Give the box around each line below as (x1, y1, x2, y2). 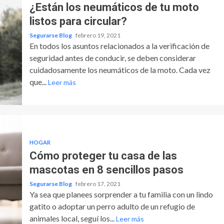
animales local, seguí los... (29, 213, 116, 223)
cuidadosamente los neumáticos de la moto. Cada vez (29, 64, 210, 74)
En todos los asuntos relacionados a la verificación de (29, 40, 209, 50)
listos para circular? (29, 14, 127, 27)
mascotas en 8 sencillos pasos (29, 163, 183, 176)
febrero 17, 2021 (75, 179, 120, 187)
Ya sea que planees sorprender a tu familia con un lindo (29, 189, 213, 199)
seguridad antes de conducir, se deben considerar (29, 52, 196, 62)
